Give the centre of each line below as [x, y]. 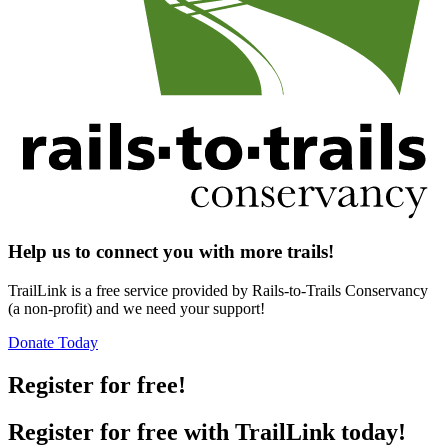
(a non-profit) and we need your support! [136, 309]
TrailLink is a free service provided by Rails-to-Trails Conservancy [218, 291]
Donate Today [53, 343]
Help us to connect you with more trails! [171, 252]
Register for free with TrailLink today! [207, 431]
